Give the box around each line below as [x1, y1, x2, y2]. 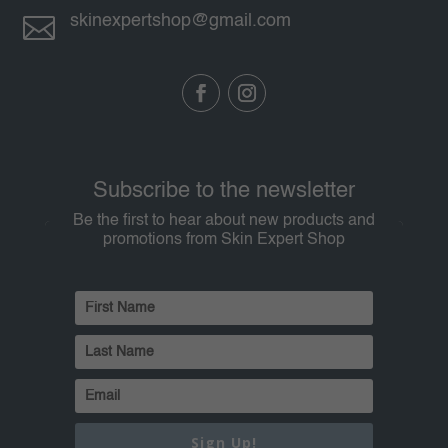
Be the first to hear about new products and [72, 213, 375, 229]
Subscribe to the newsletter [92, 180, 355, 202]
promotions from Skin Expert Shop [102, 232, 345, 248]
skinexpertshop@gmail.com [69, 12, 291, 30]
